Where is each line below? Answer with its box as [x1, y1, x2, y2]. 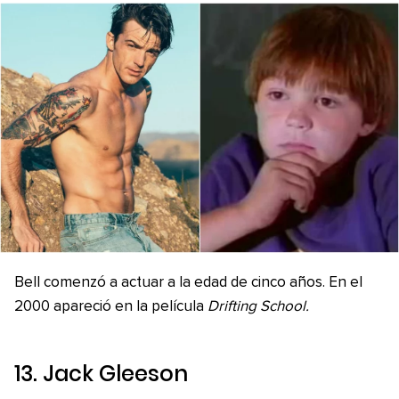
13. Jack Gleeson [14, 359, 188, 389]
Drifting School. [208, 299, 309, 315]
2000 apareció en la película [14, 299, 208, 315]
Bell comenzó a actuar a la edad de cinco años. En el [14, 275, 362, 291]
